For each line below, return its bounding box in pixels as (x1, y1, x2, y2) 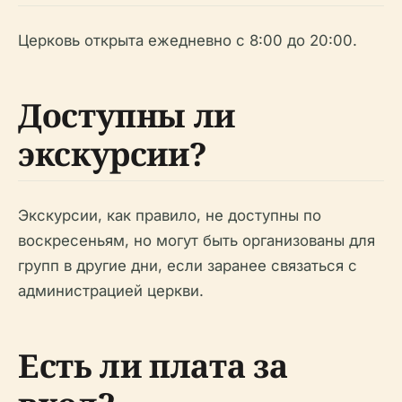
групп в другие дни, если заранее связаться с (18, 257, 357, 275)
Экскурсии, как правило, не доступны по (18, 206, 321, 225)
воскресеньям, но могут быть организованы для (18, 232, 375, 250)
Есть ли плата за (18, 344, 288, 389)
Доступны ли (18, 93, 236, 138)
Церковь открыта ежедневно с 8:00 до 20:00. (18, 31, 357, 50)
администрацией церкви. (18, 282, 204, 301)
